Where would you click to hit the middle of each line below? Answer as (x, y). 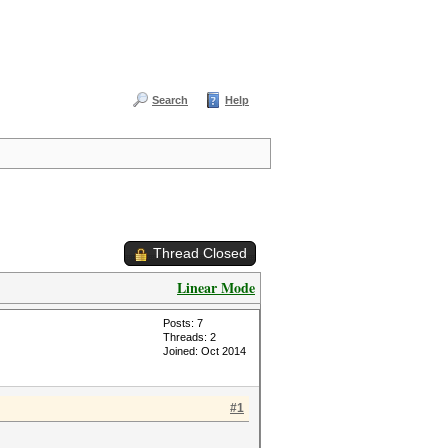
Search (170, 100)
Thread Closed (200, 253)
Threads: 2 (189, 337)
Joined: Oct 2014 (204, 351)
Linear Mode (216, 287)
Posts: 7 (183, 323)
